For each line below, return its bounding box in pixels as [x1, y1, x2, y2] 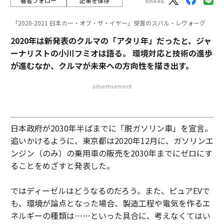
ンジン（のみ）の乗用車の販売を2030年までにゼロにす [10, 147, 212, 159]
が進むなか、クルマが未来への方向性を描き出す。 [10, 59, 193, 71]
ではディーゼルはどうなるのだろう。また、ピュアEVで [10, 184, 210, 196]
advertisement [92, 82, 132, 90]
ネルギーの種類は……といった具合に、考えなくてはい [10, 209, 210, 221]
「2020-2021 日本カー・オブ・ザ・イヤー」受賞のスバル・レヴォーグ [11, 18, 205, 27]
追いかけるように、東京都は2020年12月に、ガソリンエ [10, 134, 213, 146]
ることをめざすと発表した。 [10, 159, 114, 171]
